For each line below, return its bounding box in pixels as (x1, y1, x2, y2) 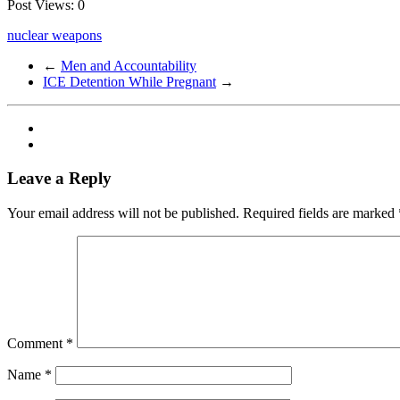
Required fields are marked (243, 205, 398, 221)
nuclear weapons (7, 27, 102, 43)
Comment (7, 336, 66, 351)
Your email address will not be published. (7, 205, 239, 221)
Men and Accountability (61, 57, 196, 73)
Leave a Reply (7, 169, 112, 188)
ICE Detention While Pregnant (43, 73, 216, 89)
